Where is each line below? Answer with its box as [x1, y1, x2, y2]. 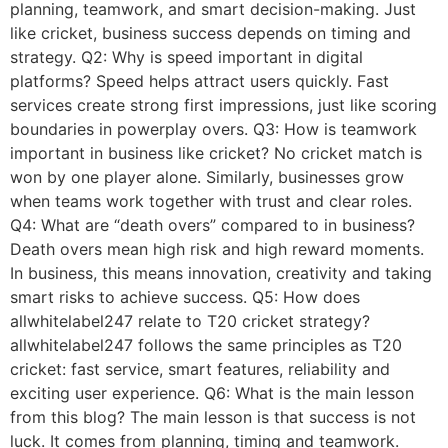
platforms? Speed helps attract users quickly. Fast [10, 70, 389, 91]
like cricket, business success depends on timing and [10, 22, 411, 43]
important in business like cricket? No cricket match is [10, 142, 422, 163]
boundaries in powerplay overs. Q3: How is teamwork [10, 118, 417, 139]
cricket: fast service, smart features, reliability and [10, 358, 390, 379]
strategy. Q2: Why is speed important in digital [10, 46, 363, 67]
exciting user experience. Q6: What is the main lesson [10, 382, 414, 403]
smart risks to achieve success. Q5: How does [10, 286, 360, 307]
